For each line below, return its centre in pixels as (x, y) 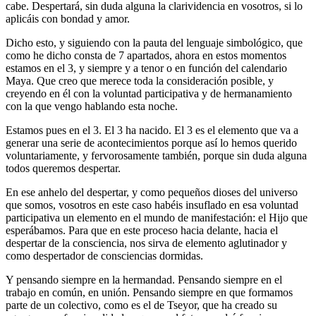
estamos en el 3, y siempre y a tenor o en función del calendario (146, 68)
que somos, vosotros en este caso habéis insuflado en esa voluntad (152, 205)
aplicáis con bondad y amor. (68, 18)
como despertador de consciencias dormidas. (104, 255)
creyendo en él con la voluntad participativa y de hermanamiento (149, 93)
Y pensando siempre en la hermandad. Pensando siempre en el (144, 279)
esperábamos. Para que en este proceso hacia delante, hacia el (142, 230)
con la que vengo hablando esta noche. (92, 106)
